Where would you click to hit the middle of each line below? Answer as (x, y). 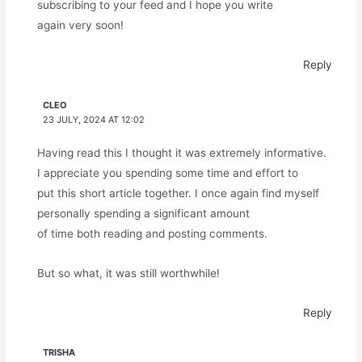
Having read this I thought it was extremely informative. (181, 152)
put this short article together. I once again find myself (178, 193)
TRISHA (59, 352)
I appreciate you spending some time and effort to (167, 173)
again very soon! (80, 25)
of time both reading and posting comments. (152, 233)
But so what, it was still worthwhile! (128, 273)
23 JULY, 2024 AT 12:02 (94, 119)
